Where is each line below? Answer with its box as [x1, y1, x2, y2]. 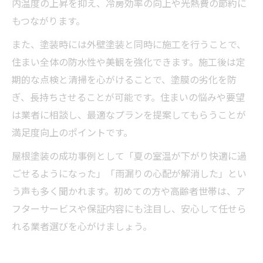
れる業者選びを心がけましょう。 [12, 218, 152, 233]
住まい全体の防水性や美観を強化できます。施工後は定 [12, 54, 245, 69]
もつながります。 [12, 13, 85, 28]
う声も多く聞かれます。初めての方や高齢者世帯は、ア [12, 183, 245, 198]
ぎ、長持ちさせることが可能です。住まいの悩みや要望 [12, 89, 245, 104]
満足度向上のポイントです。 [12, 124, 133, 139]
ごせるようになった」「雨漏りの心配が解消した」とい [12, 166, 247, 180]
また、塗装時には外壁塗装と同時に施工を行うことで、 [12, 36, 246, 51]
